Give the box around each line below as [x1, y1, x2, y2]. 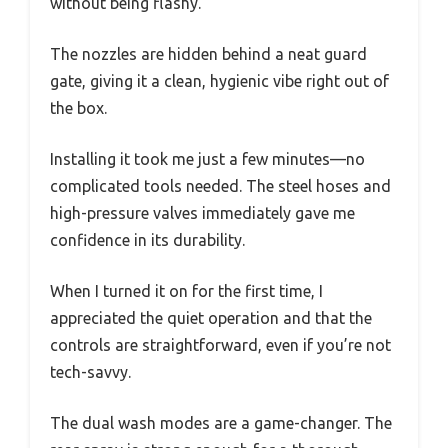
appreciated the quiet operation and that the [50, 308, 372, 327]
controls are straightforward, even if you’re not [50, 335, 391, 354]
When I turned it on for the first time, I [50, 281, 323, 300]
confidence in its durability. [50, 230, 245, 249]
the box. [50, 98, 107, 117]
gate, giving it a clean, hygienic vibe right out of [50, 71, 389, 90]
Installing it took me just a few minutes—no [50, 149, 365, 168]
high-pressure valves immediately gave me [50, 203, 355, 222]
